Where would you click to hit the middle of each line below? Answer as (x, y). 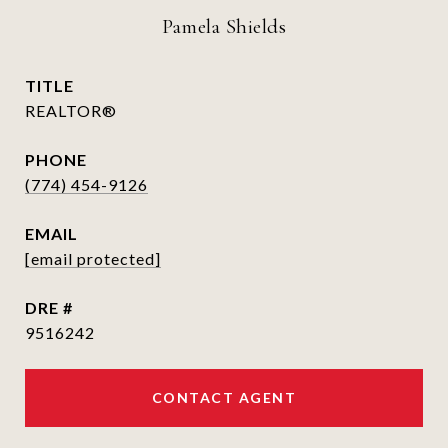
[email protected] (93, 258)
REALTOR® (71, 110)
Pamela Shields (224, 26)
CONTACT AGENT (224, 397)
